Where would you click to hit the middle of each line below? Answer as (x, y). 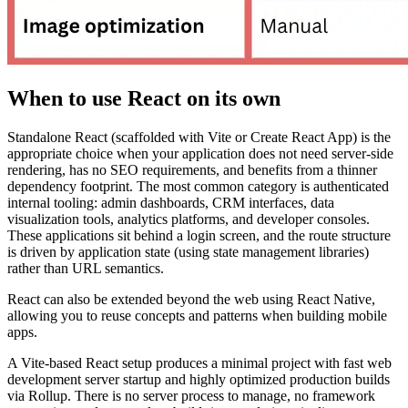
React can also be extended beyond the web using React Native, (191, 299)
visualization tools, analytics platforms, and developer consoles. (189, 219)
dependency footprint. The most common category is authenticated (198, 186)
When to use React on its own (144, 99)
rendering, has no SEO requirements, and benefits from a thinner (192, 169)
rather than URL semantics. (86, 268)
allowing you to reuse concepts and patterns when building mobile (197, 315)
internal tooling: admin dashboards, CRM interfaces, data (171, 202)
